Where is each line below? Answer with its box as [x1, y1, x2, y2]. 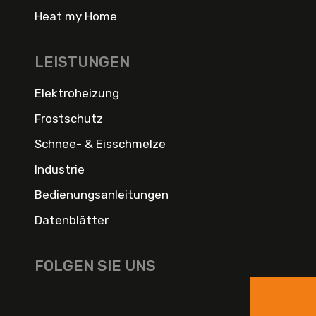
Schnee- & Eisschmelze [34, 136, 166, 151]
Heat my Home [34, 8, 117, 23]
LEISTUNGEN [34, 52, 130, 71]
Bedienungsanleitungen [34, 187, 169, 202]
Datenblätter [34, 212, 109, 227]
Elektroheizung [34, 85, 119, 100]
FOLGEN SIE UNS [34, 256, 156, 274]
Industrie [34, 162, 85, 176]
